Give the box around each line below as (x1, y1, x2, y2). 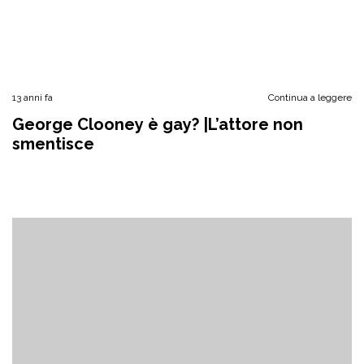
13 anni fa (12, 92, 53, 103)
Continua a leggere (268, 92, 352, 103)
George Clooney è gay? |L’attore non (12, 115, 303, 134)
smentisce (12, 134, 94, 154)
